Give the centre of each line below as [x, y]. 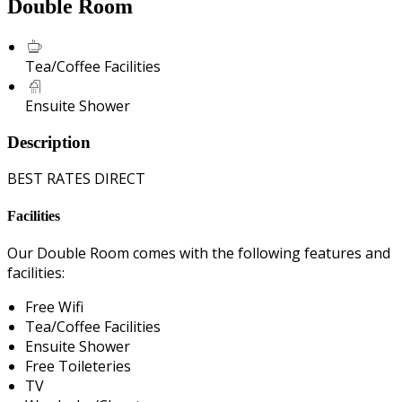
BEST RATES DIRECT [76, 179]
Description [49, 142]
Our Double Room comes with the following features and [199, 253]
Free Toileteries [78, 366]
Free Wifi [54, 306]
